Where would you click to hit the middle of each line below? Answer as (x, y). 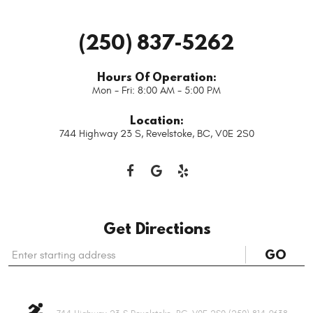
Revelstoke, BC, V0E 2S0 (200, 134)
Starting (26, 251)
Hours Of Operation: (156, 76)
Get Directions (156, 228)
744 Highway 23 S (100, 134)
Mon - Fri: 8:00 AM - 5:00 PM (156, 90)
